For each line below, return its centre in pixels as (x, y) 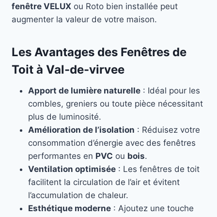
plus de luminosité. (65, 117)
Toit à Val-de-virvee (68, 70)
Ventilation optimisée (72, 169)
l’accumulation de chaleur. (78, 195)
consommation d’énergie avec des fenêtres (112, 143)
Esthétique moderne (70, 209)
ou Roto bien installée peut (124, 7)
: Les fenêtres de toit (158, 169)
